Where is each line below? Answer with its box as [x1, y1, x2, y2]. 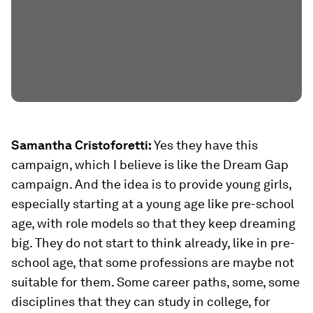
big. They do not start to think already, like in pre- [11, 235, 295, 250]
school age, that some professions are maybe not [11, 255, 294, 270]
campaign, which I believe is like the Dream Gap [11, 157, 289, 172]
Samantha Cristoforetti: [11, 138, 154, 152]
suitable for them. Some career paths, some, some [11, 275, 300, 289]
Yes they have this [154, 138, 258, 152]
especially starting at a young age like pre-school [11, 196, 294, 211]
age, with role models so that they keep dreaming [11, 216, 296, 231]
